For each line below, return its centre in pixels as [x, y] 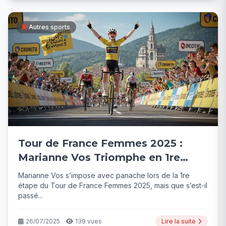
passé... [31, 196]
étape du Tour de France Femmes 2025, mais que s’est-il [113, 186]
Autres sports [49, 27]
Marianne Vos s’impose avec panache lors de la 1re [104, 176]
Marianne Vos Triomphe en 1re [99, 158]
